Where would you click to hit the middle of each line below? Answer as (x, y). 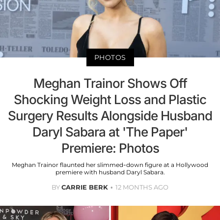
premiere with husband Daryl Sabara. (110, 172)
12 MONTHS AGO (142, 187)
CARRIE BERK (85, 187)
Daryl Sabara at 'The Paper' (110, 132)
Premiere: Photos (110, 148)
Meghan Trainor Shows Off (110, 83)
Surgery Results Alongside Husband (110, 115)
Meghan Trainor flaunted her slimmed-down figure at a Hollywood (110, 165)
